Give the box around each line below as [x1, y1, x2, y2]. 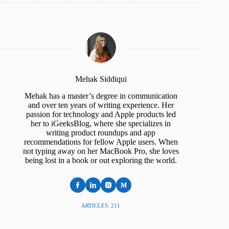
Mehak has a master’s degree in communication [24, 91, 177, 100]
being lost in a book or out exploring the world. [25, 155, 177, 165]
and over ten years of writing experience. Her [28, 100, 174, 109]
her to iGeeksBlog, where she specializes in [31, 119, 171, 128]
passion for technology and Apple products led [26, 109, 176, 119]
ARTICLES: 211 [81, 202, 121, 209]
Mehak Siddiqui [75, 74, 127, 83]
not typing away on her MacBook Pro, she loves [22, 146, 179, 155]
